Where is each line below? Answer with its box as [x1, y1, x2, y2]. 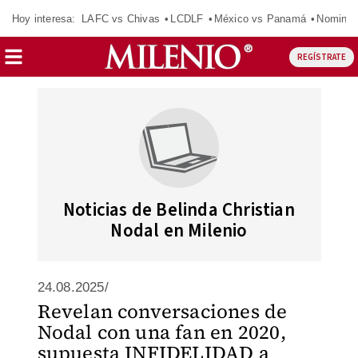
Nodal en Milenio [110, 217, 248, 244]
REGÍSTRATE [296, 50, 346, 63]
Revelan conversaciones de [37, 298, 288, 324]
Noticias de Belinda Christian [63, 197, 295, 223]
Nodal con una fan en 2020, [37, 319, 286, 345]
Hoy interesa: [12, 12, 76, 25]
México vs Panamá [213, 12, 306, 25]
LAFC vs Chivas [82, 12, 160, 25]
